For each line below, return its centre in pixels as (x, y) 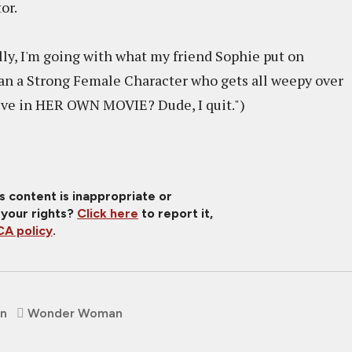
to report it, (176, 213)
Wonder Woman (75, 313)
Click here (108, 213)
